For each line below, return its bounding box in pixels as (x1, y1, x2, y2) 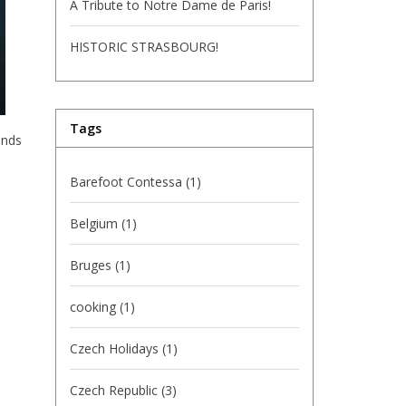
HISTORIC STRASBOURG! (70, 38, 218, 55)
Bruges (70, 256, 115, 274)
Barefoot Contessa (70, 173, 186, 190)
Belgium (70, 215, 121, 232)
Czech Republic (70, 382, 161, 399)
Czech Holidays (70, 340, 162, 357)
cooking (70, 298, 120, 315)
